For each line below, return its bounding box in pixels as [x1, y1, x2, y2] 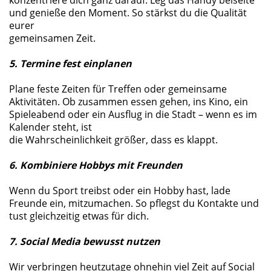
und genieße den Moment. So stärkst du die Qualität [9, 6, 247, 19]
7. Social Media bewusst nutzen [9, 235, 160, 248]
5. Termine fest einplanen [9, 57, 132, 70]
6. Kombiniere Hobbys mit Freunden [9, 158, 183, 172]
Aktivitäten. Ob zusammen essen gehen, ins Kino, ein [9, 95, 248, 108]
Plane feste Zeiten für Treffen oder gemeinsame [9, 82, 227, 96]
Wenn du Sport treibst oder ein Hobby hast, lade [9, 184, 230, 197]
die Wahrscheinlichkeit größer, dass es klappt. [9, 133, 218, 146]
